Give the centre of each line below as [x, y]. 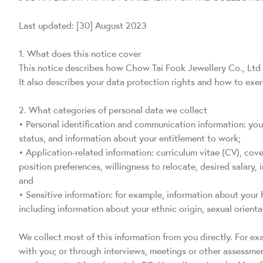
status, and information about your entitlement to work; [130, 138]
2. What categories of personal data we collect [113, 110]
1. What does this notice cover [80, 53]
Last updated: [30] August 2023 [83, 25]
